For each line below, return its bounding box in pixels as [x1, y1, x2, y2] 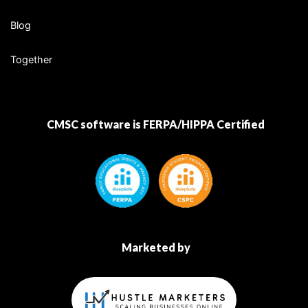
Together [10, 54, 52, 67]
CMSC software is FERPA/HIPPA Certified [47, 117, 265, 131]
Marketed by [121, 240, 190, 254]
